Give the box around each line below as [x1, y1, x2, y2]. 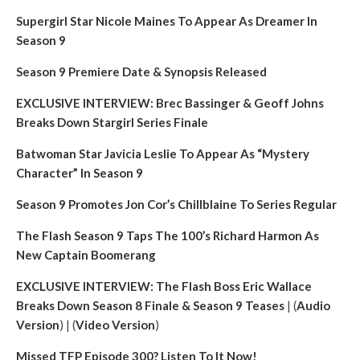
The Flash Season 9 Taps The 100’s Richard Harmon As [16, 228, 319, 243]
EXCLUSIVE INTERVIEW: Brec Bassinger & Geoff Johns [16, 96, 324, 110]
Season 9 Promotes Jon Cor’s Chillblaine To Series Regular [16, 197, 337, 211]
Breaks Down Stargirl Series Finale [16, 115, 208, 129]
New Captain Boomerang [16, 247, 156, 262]
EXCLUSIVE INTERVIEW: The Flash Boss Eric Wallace [16, 279, 312, 293]
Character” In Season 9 [16, 166, 143, 180]
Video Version [76, 317, 155, 332]
